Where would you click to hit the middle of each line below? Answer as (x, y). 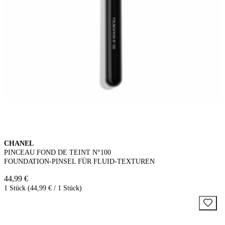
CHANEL (19, 143)
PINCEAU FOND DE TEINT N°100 (58, 152)
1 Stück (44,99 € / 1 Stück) (43, 188)
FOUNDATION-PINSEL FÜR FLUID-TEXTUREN (79, 161)
